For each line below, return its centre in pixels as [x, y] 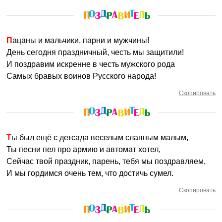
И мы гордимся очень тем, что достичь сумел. [90, 173]
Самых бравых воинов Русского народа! [82, 76]
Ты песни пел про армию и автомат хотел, [84, 149]
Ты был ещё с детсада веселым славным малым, [100, 138]
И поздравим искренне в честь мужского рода [91, 64]
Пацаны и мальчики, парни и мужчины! [81, 40]
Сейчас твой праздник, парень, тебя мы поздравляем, [106, 161]
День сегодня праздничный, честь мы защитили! [95, 52]
